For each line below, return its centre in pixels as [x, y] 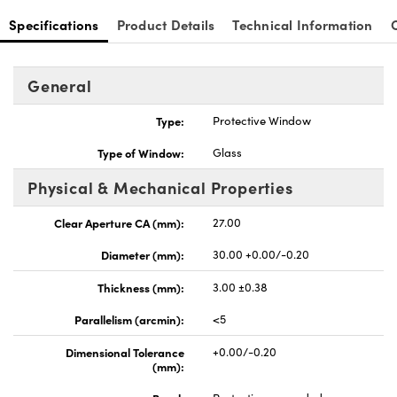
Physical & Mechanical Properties [160, 188]
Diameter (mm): [143, 255]
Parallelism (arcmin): [129, 319]
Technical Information [303, 25]
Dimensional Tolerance [125, 352]
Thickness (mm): [141, 288]
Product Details [166, 25]
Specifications [54, 25]
